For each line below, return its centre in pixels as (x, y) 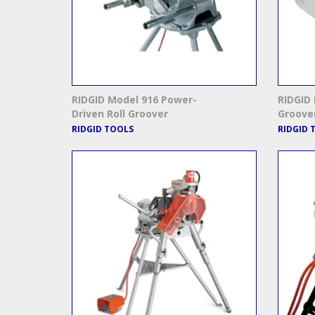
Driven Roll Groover (120, 114)
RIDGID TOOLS (103, 129)
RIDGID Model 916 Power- (134, 100)
